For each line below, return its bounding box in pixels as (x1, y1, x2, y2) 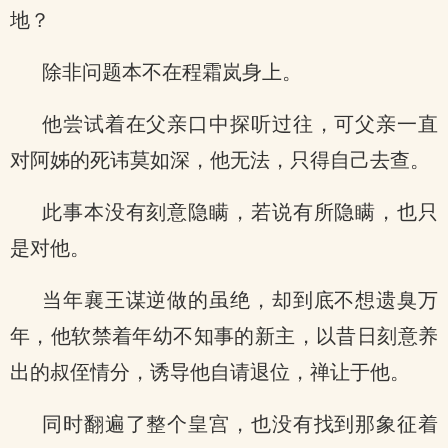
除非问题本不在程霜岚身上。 (42, 61, 302, 83)
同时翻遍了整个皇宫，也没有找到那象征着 (42, 413, 438, 435)
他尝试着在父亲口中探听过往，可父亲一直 (42, 113, 438, 135)
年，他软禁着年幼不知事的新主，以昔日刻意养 (10, 325, 438, 347)
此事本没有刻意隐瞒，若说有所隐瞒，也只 (42, 201, 438, 223)
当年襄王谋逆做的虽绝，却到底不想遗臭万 (42, 289, 438, 311)
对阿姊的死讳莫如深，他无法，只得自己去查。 (10, 149, 430, 171)
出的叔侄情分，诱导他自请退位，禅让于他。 (10, 361, 410, 383)
